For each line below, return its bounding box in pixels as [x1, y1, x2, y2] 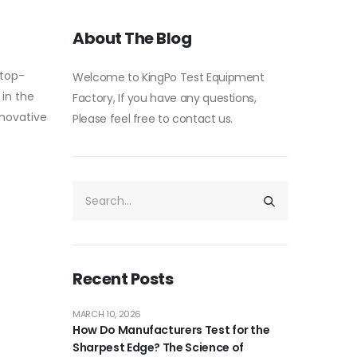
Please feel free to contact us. [73, 111, 233, 127]
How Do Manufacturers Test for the [73, 322, 270, 338]
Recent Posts [73, 268, 173, 290]
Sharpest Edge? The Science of [73, 339, 244, 355]
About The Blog [73, 27, 191, 49]
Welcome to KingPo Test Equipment [73, 69, 265, 85]
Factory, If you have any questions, [73, 90, 257, 106]
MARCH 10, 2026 [73, 308, 142, 320]
